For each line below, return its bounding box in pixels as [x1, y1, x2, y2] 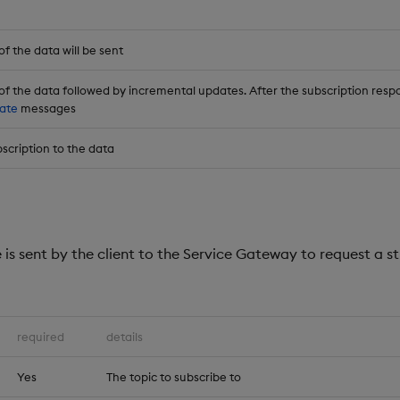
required [17, 329, 64, 345]
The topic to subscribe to [106, 370, 241, 385]
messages [18, 101, 76, 116]
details [106, 329, 143, 345]
